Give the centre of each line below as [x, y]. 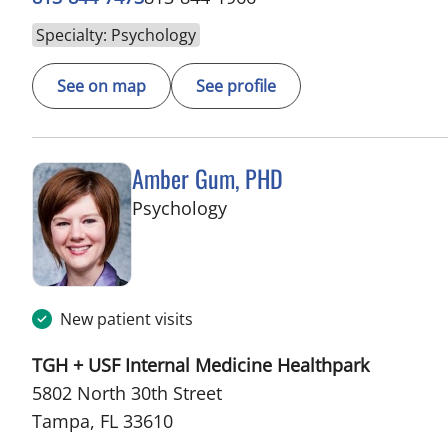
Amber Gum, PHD [207, 178]
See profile [236, 86]
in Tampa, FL [279, 207]
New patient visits [126, 319]
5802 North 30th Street [127, 393]
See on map [101, 86]
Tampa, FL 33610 [102, 421]
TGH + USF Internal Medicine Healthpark [200, 365]
